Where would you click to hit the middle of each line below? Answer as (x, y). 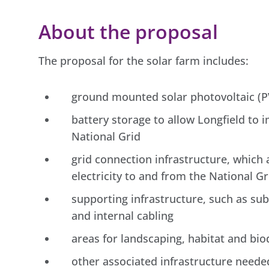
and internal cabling (122, 215)
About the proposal (128, 32)
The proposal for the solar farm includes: (144, 60)
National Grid (106, 136)
